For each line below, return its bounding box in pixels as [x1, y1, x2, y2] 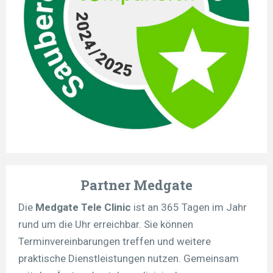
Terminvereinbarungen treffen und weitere [18, 235, 211, 248]
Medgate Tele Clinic [35, 201, 133, 214]
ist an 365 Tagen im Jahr [133, 201, 247, 214]
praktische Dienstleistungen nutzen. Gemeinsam [18, 252, 239, 265]
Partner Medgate [80, 176, 193, 194]
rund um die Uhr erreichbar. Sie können [18, 218, 193, 231]
